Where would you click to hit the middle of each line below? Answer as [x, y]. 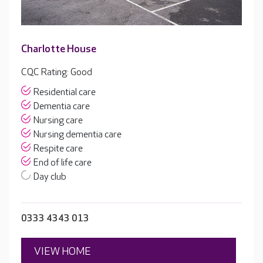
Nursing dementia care [77, 135]
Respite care [58, 149]
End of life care [63, 163]
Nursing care [58, 121]
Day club [50, 177]
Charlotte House [59, 49]
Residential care [65, 93]
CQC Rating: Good [57, 73]
